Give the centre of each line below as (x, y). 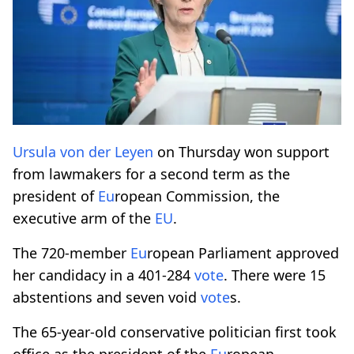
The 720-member (72, 252)
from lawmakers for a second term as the (151, 173)
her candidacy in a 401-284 (104, 275)
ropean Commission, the (197, 196)
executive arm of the (84, 218)
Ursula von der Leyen (83, 151)
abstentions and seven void (107, 297)
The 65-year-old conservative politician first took (175, 331)
